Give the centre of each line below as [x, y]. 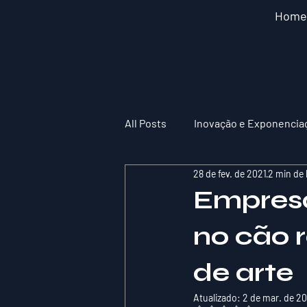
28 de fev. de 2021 [230, 173]
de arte [243, 272]
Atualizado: [218, 298]
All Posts [146, 123]
